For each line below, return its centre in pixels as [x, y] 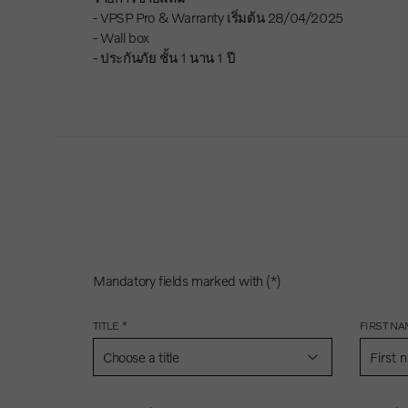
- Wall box [121, 37]
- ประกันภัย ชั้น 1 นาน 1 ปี [164, 57]
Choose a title [141, 357]
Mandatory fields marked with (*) [187, 280]
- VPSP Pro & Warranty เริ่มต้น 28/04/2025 [218, 17]
